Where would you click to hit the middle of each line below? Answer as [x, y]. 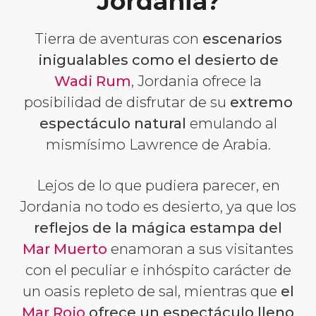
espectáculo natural [113, 123]
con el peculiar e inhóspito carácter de [158, 270]
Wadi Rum [93, 81]
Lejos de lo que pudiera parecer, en [158, 186]
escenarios [242, 39]
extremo [261, 102]
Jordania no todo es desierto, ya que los [158, 207]
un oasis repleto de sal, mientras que [151, 291]
